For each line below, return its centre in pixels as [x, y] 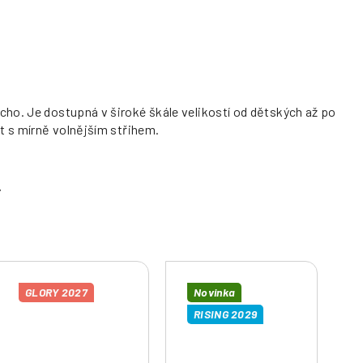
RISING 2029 [226, 314]
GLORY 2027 [56, 292]
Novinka [215, 292]
